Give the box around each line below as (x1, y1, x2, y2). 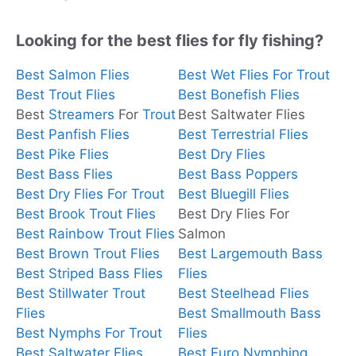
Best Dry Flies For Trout (16, 185, 164, 202)
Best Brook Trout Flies (16, 205, 156, 222)
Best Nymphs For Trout (16, 324, 162, 341)
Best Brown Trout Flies (16, 245, 160, 261)
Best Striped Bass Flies (16, 265, 163, 281)
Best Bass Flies (16, 165, 113, 182)
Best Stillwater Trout (16, 284, 145, 301)
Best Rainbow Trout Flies (16, 225, 175, 242)
